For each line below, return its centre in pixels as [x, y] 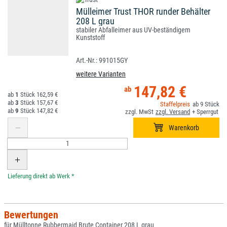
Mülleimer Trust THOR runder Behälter [143, 12]
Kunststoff [90, 38]
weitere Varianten [101, 74]
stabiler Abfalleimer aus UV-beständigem [133, 30]
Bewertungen [31, 215]
